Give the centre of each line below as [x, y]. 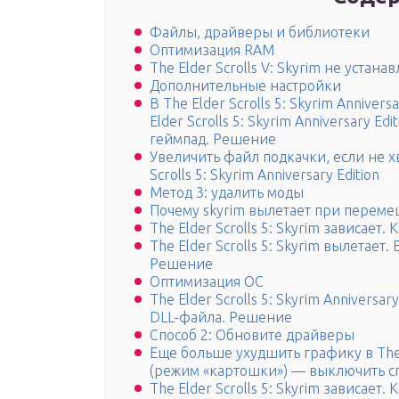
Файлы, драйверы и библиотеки [260, 33]
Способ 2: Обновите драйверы [252, 335]
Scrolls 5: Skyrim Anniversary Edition [265, 175]
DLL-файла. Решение [221, 318]
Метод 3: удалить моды [227, 193]
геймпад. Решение [213, 139]
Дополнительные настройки [245, 86]
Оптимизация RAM [212, 50]
